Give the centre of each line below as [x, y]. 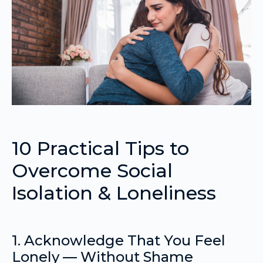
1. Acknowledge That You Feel [119, 240]
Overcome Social [92, 170]
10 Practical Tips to [100, 148]
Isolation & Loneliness [114, 193]
